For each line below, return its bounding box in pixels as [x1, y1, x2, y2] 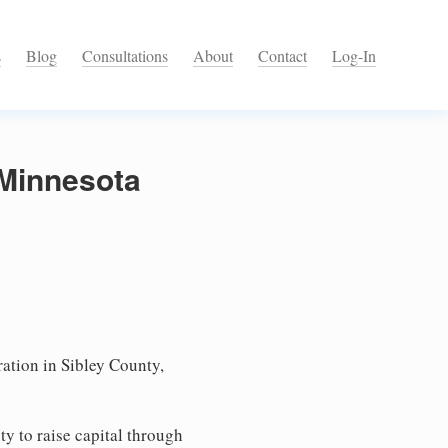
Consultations [82, 45, 168, 67]
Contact [258, 45, 307, 67]
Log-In [332, 45, 376, 67]
